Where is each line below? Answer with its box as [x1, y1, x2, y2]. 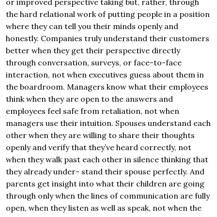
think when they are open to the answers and [6, 94, 173, 104]
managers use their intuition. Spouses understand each [6, 118, 211, 128]
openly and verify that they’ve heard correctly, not [6, 142, 191, 153]
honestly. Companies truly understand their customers [6, 33, 209, 44]
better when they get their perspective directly [6, 46, 180, 56]
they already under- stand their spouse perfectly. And [6, 167, 204, 177]
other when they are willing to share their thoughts [6, 130, 195, 140]
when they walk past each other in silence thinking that [6, 155, 208, 165]
